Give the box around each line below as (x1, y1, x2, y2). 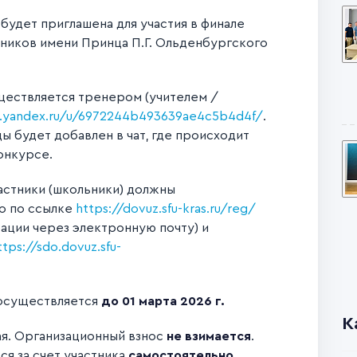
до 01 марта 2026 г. (101, 295, 225, 308)
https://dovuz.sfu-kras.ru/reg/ (76, 202, 256, 215)
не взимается (167, 330, 251, 343)
